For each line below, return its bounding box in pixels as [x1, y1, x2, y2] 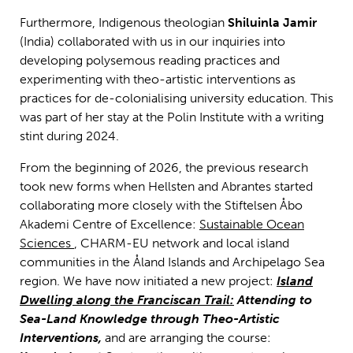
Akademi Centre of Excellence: [20, 217, 199, 232]
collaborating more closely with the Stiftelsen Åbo [20, 198, 303, 214]
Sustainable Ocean [199, 217, 304, 232]
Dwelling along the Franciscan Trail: [20, 292, 234, 308]
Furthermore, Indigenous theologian [20, 15, 228, 31]
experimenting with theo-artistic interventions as [20, 72, 295, 87]
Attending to [234, 292, 312, 308]
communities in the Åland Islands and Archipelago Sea [20, 255, 325, 270]
